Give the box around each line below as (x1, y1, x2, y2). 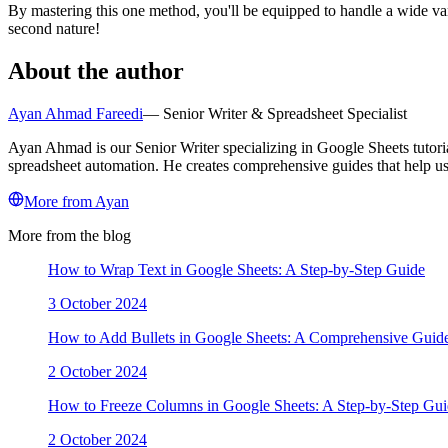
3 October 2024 (48, 294, 147, 312)
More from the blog (8, 226, 131, 244)
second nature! (8, 20, 100, 38)
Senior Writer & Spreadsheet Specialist (163, 104, 407, 122)
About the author (8, 58, 184, 85)
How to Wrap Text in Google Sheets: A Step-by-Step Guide (48, 260, 425, 278)
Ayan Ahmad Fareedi (8, 104, 143, 122)
